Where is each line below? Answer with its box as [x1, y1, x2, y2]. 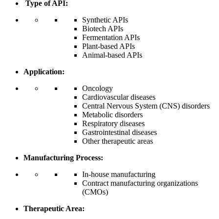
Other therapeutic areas [82, 137, 153, 146]
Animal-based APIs [82, 51, 142, 60]
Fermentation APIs [82, 33, 140, 42]
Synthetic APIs [82, 16, 128, 24]
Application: [23, 67, 65, 76]
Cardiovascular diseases [82, 93, 155, 102]
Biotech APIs [82, 24, 123, 33]
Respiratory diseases [82, 119, 145, 128]
